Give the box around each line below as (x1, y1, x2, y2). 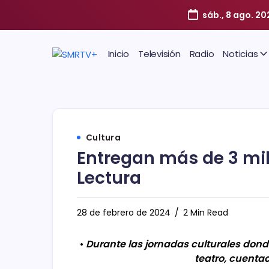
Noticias (223, 47, 258, 60)
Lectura (77, 166, 141, 190)
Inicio (107, 47, 129, 60)
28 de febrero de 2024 (77, 207, 171, 219)
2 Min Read (181, 207, 228, 219)
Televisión (138, 47, 181, 60)
